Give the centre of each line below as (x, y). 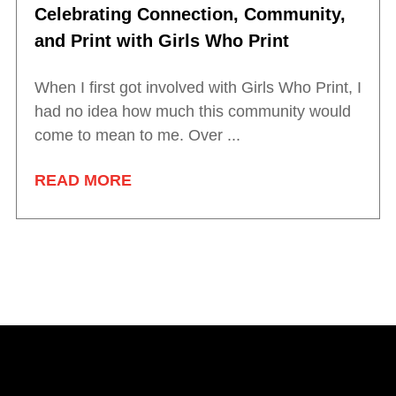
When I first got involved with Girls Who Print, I (198, 88)
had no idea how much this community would (193, 112)
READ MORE (83, 181)
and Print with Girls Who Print (162, 41)
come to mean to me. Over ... (137, 136)
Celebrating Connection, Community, (190, 15)
